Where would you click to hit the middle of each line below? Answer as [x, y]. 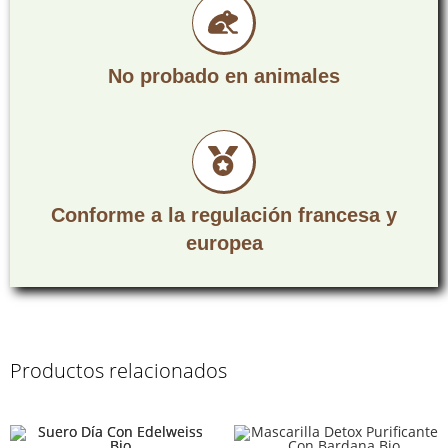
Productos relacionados [118, 370]
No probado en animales [224, 75]
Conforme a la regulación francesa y [224, 214]
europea [224, 242]
